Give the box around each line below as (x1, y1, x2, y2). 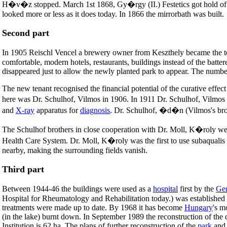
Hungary (184, 203, 213, 212)
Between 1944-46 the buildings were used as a (2, 184, 153, 194)
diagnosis (80, 106, 110, 115)
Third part (2, 164, 44, 175)
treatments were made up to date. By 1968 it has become (2, 203, 184, 212)
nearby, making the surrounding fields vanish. (2, 146, 147, 155)
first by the (178, 184, 216, 194)
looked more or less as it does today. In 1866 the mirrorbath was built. (2, 10, 224, 19)
